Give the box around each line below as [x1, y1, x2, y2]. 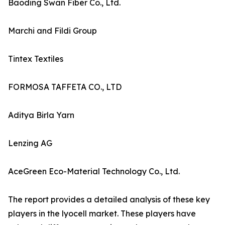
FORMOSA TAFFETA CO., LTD [8, 82, 122, 92]
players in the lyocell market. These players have [8, 208, 196, 219]
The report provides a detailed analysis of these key [8, 194, 210, 205]
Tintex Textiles [8, 54, 63, 64]
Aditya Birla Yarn [8, 110, 74, 121]
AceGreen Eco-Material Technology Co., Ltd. [8, 166, 180, 177]
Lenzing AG [8, 138, 52, 149]
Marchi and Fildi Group [8, 26, 97, 36]
